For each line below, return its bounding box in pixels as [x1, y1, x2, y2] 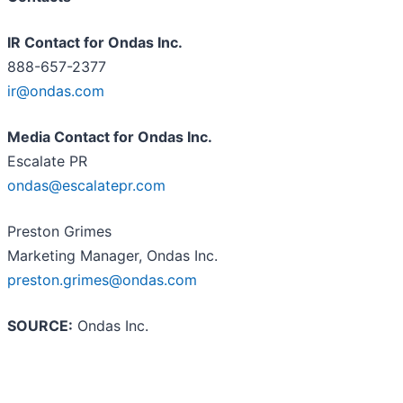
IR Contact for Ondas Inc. [7, 33, 183, 52]
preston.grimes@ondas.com [7, 271, 197, 290]
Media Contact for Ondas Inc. [7, 128, 212, 147]
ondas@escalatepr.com [7, 176, 166, 195]
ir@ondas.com [7, 82, 104, 101]
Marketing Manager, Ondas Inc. [7, 246, 218, 265]
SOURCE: [7, 317, 73, 336]
